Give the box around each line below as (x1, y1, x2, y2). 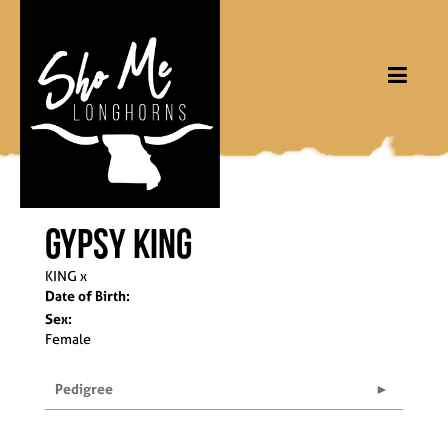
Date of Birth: (45, 286, 130, 305)
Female (45, 329, 91, 348)
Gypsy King (45, 220, 192, 266)
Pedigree (55, 379, 113, 398)
